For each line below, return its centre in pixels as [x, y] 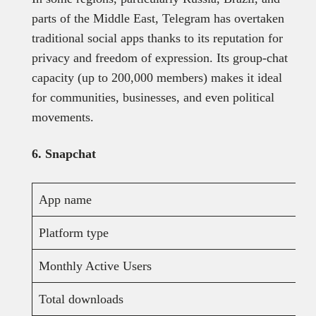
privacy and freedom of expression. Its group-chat [159, 58]
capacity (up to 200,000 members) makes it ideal [157, 78]
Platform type [73, 233]
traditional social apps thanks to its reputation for [157, 38]
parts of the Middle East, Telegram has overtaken [158, 19]
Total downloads [81, 299]
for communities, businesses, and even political [153, 98]
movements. [64, 117]
